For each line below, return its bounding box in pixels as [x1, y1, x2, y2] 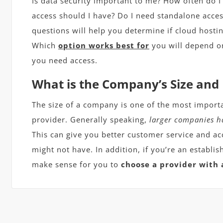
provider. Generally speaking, [32, 114, 149, 125]
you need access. [32, 55, 98, 66]
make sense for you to [32, 159, 121, 170]
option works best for [58, 40, 149, 51]
